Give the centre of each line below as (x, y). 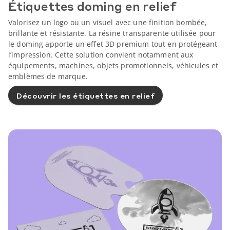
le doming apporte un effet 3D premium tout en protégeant (113, 44)
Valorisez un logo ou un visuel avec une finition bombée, (108, 23)
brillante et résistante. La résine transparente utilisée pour (112, 33)
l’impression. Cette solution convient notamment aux (101, 55)
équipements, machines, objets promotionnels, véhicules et (113, 66)
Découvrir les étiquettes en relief (85, 95)
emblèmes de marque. (48, 76)
